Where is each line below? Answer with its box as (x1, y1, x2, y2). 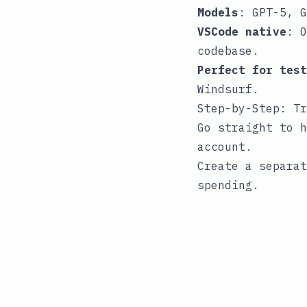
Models (197, 5, 238, 20)
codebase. (197, 44, 259, 58)
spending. (197, 178, 259, 193)
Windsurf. (197, 82, 259, 97)
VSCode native (197, 25, 286, 39)
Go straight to (197, 121, 300, 135)
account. (197, 140, 252, 154)
